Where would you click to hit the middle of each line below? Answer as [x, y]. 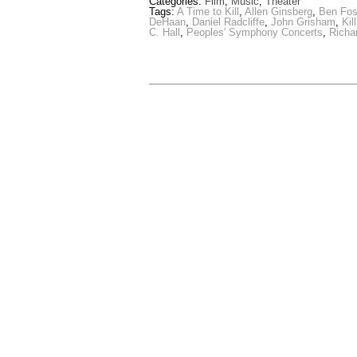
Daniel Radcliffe [228, 22]
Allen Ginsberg [279, 12]
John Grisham [303, 22]
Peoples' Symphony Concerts [255, 33]
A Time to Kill [208, 12]
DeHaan [167, 22]
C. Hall [165, 33]
